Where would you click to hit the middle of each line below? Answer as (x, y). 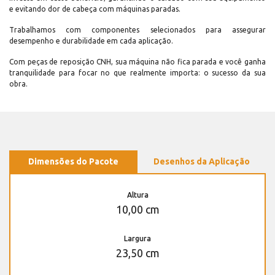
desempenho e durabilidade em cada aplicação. (91, 41)
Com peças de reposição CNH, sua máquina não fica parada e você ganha (137, 62)
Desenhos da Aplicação (202, 162)
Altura (137, 195)
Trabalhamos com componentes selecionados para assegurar (137, 30)
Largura (137, 239)
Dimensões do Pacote (73, 162)
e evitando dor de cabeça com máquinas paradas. (95, 9)
